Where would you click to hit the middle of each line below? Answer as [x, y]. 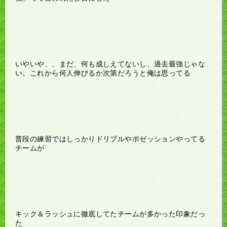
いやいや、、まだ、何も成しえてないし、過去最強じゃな [110, 64]
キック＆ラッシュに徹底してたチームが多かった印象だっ [110, 214]
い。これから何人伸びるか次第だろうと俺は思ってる [103, 73]
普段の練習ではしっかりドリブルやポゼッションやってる [110, 139]
